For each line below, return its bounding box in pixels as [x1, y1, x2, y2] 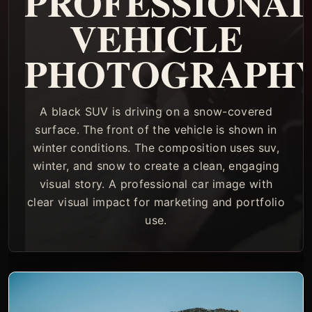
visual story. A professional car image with [39, 177, 273, 191]
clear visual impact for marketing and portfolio [26, 195, 286, 209]
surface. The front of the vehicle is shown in [35, 123, 277, 136]
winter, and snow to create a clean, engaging [32, 159, 280, 173]
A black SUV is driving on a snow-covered [40, 104, 272, 118]
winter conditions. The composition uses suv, [32, 141, 280, 155]
